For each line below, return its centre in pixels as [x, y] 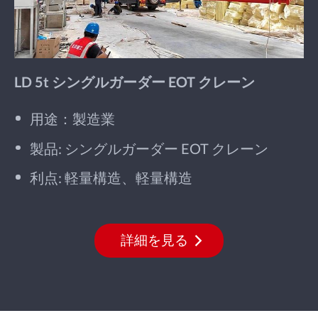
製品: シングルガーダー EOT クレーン [149, 148]
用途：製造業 [73, 119]
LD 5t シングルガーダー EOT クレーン [134, 81]
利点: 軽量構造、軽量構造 [111, 178]
